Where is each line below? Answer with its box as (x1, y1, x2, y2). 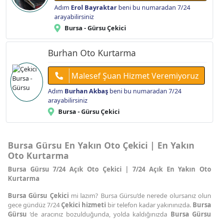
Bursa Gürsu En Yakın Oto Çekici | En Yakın (8, 139, 195, 152)
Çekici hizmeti (60, 200, 106, 210)
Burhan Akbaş (64, 87, 108, 96)
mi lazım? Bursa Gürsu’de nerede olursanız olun (68, 191, 212, 200)
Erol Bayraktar (71, 3, 117, 12)
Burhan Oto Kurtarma (47, 47, 136, 59)
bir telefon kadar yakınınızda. (106, 200, 193, 210)
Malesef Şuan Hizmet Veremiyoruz (69, 70, 199, 81)
